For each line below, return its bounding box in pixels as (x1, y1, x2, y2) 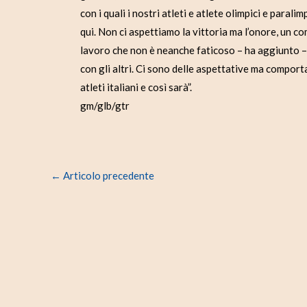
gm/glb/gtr (80, 99, 130, 112)
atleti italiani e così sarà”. (80, 81, 192, 94)
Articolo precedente (61, 169, 154, 182)
